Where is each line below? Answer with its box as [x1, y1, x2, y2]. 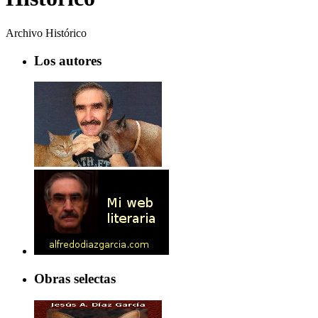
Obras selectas [34, 271, 116, 287]
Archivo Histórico [6, 26, 87, 39]
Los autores [34, 53, 102, 68]
